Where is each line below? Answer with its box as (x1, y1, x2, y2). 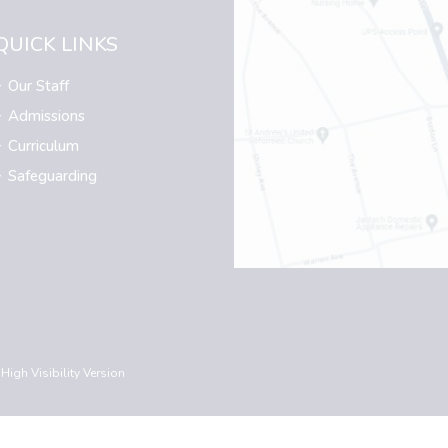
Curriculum (8, 136, 79, 156)
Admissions (8, 106, 85, 126)
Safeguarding (8, 166, 97, 186)
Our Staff (8, 76, 69, 96)
